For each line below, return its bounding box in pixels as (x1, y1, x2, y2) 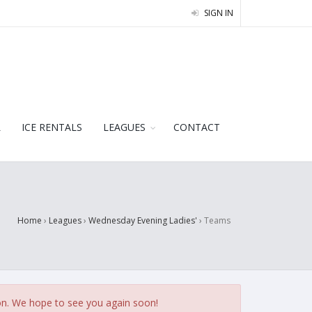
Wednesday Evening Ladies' (88, 214, 197, 226)
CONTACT (173, 120, 220, 134)
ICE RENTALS (22, 120, 82, 134)
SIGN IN (202, 7, 233, 19)
